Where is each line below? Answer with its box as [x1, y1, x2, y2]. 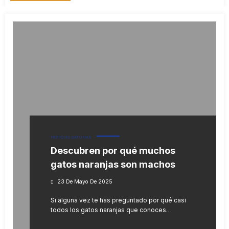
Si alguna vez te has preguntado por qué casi [51, 196, 186, 204]
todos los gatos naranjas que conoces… [51, 206, 172, 214]
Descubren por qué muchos [51, 145, 175, 156]
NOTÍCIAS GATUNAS [51, 135, 91, 140]
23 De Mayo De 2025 [57, 178, 112, 186]
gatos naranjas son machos [51, 159, 175, 170]
